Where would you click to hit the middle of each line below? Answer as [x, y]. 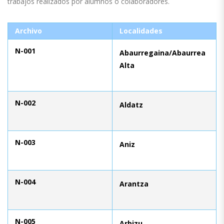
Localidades [141, 30]
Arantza [134, 183]
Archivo [28, 30]
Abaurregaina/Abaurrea [162, 52]
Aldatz [131, 104]
